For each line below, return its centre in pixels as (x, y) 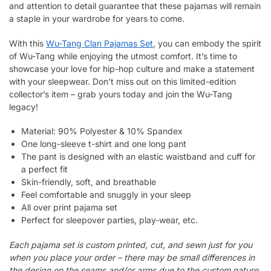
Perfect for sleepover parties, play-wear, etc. (109, 220)
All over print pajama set (69, 207)
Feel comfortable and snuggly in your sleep (106, 195)
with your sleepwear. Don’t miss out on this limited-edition (122, 81)
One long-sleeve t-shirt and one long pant (104, 144)
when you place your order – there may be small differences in (132, 257)
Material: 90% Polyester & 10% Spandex (102, 131)
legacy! (24, 106)
